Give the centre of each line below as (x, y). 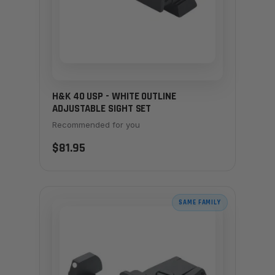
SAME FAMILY (200, 202)
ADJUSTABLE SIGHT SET (102, 108)
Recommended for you (96, 124)
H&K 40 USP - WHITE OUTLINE (114, 96)
